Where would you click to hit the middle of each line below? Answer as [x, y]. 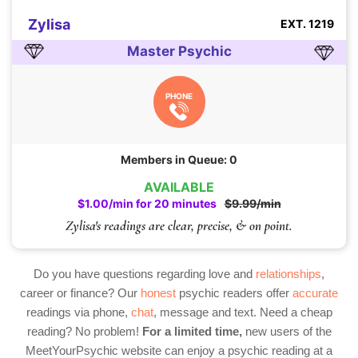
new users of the [286, 332]
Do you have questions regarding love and [145, 274]
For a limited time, [192, 332]
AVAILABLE [179, 187]
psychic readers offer [234, 293]
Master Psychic [179, 52]
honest [158, 293]
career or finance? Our [80, 293]
